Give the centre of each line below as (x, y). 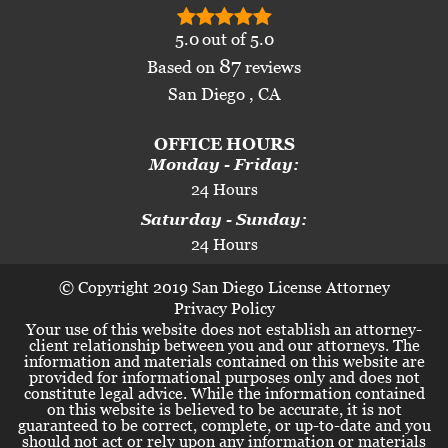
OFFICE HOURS (224, 143)
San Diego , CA (224, 93)
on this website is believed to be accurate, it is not (224, 408)
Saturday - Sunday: (224, 218)
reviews (271, 66)
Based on (183, 66)
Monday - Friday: (224, 163)
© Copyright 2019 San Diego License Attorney (224, 286)
